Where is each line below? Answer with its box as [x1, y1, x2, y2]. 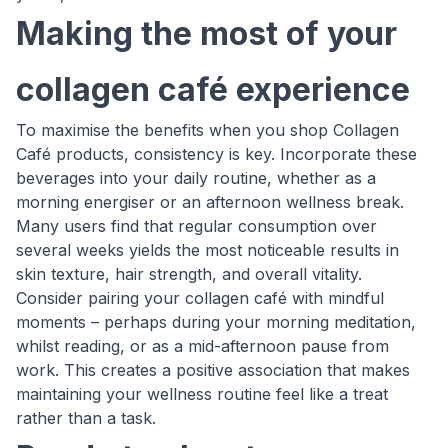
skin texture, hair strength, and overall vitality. [16, 264, 362, 284]
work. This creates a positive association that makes [16, 360, 410, 380]
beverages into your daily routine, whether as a [16, 168, 376, 188]
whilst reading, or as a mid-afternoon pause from [16, 336, 389, 356]
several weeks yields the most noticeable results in [16, 240, 399, 260]
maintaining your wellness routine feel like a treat [16, 384, 388, 404]
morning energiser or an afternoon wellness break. [16, 192, 404, 212]
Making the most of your [16, 14, 397, 53]
